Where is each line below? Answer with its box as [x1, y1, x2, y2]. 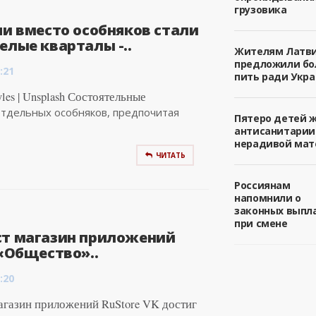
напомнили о [234, 191, 301, 205]
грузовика [234, 3, 287, 17]
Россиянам [234, 178, 291, 193]
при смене [234, 217, 288, 231]
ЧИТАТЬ [155, 150, 186, 160]
